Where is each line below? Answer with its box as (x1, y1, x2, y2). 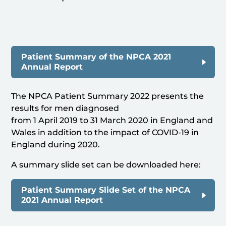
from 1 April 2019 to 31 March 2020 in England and (11, 116, 213, 126)
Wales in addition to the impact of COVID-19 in (11, 128, 199, 138)
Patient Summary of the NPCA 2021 (21, 52, 172, 62)
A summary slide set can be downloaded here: (11, 160, 201, 170)
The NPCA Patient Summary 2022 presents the (11, 91, 204, 101)
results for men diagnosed (11, 103, 120, 114)
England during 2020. (11, 140, 100, 150)
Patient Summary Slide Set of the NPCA (21, 185, 191, 195)
